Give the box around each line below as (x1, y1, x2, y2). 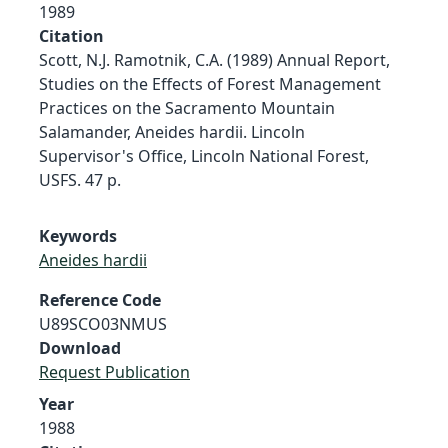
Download (39, 336, 121, 359)
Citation (39, 24, 104, 47)
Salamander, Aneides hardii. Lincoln (39, 120, 305, 143)
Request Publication (39, 360, 190, 383)
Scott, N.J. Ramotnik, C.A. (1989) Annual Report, (39, 48, 390, 71)
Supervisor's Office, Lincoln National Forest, (39, 144, 369, 167)
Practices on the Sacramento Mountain (39, 96, 335, 119)
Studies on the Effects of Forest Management (39, 72, 381, 95)
